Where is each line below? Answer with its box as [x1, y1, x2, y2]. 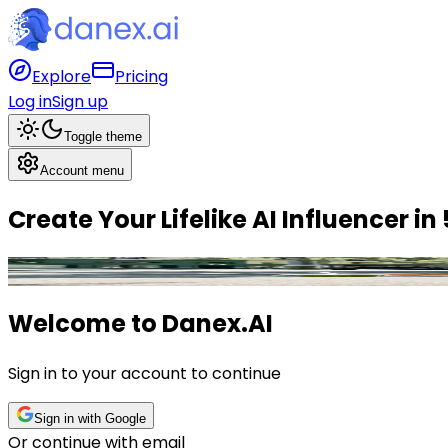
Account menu [40, 163, 124, 178]
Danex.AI [162, 306, 273, 340]
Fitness [72, 257, 142, 285]
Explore [32, 65, 91, 88]
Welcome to [8, 306, 162, 340]
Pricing [115, 65, 168, 88]
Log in [8, 90, 52, 113]
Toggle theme [64, 129, 142, 144]
